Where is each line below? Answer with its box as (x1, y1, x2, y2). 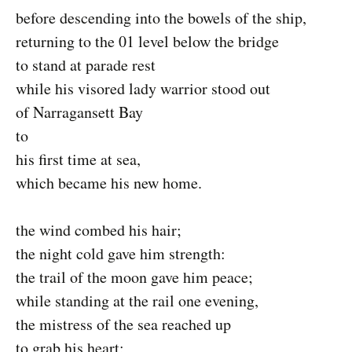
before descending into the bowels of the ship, (16, 7, 306, 28)
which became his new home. (16, 172, 202, 193)
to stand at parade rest (16, 54, 156, 75)
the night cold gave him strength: (16, 243, 225, 264)
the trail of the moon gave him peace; (16, 266, 253, 288)
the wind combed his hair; (16, 219, 181, 240)
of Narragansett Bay (16, 101, 143, 123)
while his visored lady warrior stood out (16, 78, 270, 99)
